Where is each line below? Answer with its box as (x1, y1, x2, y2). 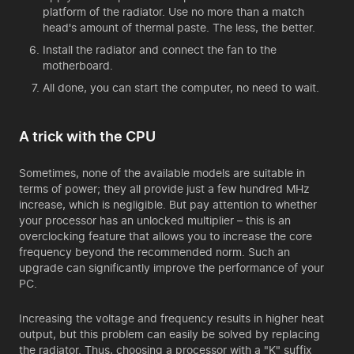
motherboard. (43, 58, 113, 72)
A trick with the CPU (19, 128, 156, 145)
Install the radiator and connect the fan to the (43, 43, 277, 56)
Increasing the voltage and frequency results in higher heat (19, 311, 324, 325)
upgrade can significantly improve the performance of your (19, 261, 324, 274)
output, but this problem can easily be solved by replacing (19, 327, 320, 341)
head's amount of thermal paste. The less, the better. (43, 21, 315, 34)
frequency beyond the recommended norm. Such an (19, 245, 290, 258)
